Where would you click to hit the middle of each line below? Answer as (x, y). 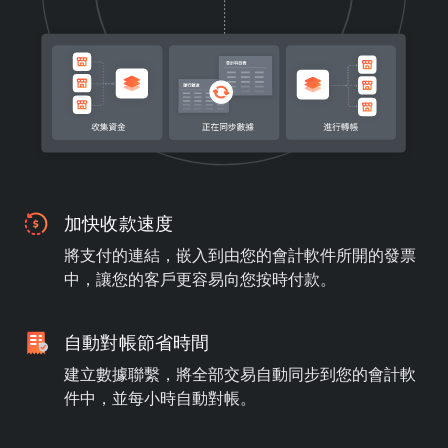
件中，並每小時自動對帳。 (160, 398)
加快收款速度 (119, 224)
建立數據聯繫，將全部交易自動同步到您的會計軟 (240, 374)
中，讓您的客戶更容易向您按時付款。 (200, 279)
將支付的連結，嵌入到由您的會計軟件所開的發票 (240, 255)
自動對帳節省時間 (137, 343)
